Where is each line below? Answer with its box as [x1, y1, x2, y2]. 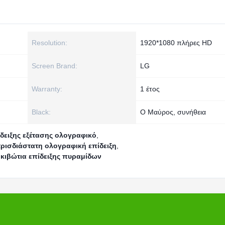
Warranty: [32, 85, 62, 93]
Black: [32, 108, 51, 116]
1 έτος [140, 85, 160, 93]
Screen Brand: [32, 62, 77, 70]
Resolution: [32, 39, 67, 47]
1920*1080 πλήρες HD [140, 39, 212, 47]
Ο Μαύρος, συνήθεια [140, 108, 206, 116]
